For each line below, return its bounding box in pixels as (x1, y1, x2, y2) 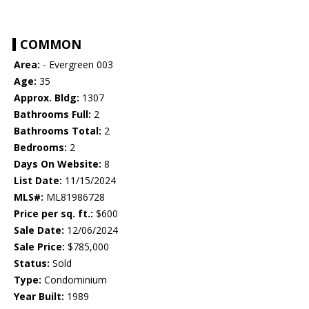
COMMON (20, 36, 81, 53)
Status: (14, 257, 50, 270)
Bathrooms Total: (14, 124, 101, 138)
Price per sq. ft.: (14, 207, 93, 221)
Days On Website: (14, 157, 101, 171)
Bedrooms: (14, 141, 67, 154)
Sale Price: (14, 240, 65, 254)
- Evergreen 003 (40, 58, 113, 72)
